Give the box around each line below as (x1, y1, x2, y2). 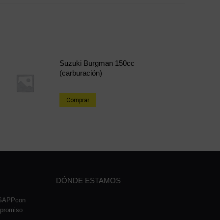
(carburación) (59, 68, 102, 77)
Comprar (66, 96, 89, 104)
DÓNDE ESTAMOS (55, 176, 121, 185)
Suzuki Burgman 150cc (59, 58, 135, 67)
